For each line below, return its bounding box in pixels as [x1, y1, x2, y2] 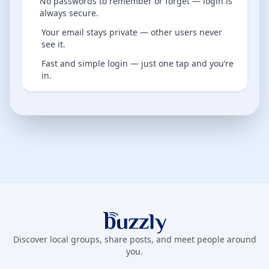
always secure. [39, 7, 98, 19]
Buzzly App [102, 222, 152, 236]
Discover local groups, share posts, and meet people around [13, 234, 256, 245]
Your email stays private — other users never [41, 26, 222, 38]
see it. [41, 38, 65, 50]
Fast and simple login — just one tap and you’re [41, 58, 234, 69]
